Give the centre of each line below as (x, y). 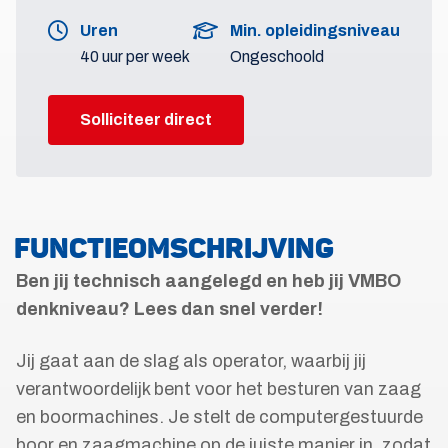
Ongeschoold (277, 56)
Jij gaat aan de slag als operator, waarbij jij (191, 361)
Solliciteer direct (146, 119)
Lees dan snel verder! (228, 309)
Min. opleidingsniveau (315, 30)
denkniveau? (75, 309)
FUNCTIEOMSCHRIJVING (174, 248)
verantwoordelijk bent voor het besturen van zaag (218, 389)
